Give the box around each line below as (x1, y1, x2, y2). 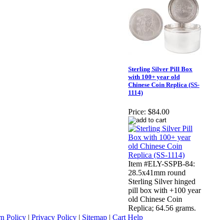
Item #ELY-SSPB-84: (128, 160, 195, 168)
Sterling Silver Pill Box (128, 65, 192, 73)
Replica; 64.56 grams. (128, 204, 196, 213)
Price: (128, 108, 146, 116)
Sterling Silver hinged (128, 177, 195, 186)
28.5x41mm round (128, 168, 186, 177)
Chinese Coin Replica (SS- (128, 81, 199, 89)
